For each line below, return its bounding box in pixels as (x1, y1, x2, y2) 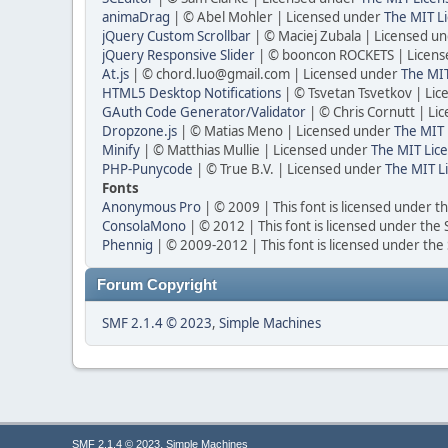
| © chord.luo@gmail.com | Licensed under (129, 65, 401, 83)
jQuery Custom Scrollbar (102, 27, 251, 45)
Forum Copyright (97, 277, 217, 293)
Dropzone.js (102, 122, 177, 140)
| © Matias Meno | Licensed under (177, 122, 394, 140)
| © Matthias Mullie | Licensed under (140, 141, 371, 159)
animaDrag (102, 8, 170, 26)
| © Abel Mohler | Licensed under (170, 8, 384, 26)
